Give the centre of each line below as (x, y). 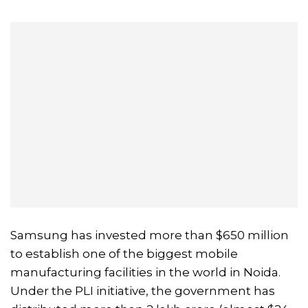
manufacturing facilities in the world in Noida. (145, 272)
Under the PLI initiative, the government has (143, 290)
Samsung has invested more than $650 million (150, 235)
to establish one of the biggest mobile (124, 253)
